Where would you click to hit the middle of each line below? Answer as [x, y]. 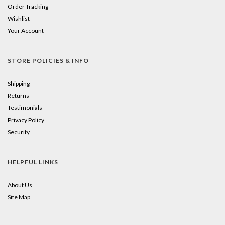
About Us [20, 185]
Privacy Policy [26, 120]
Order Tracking [28, 6]
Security [19, 132]
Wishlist [19, 18]
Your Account [26, 30]
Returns [18, 96]
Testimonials [25, 108]
